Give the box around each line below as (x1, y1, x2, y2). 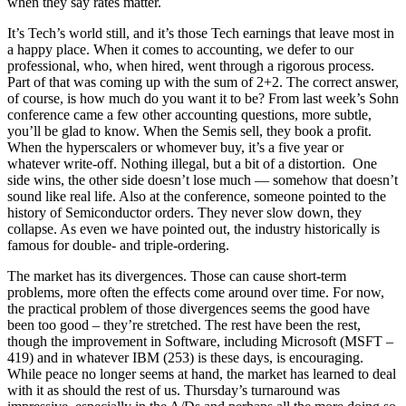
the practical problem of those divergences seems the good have (7, 301, 370, 317)
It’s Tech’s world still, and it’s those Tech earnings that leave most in (7, 25, 394, 42)
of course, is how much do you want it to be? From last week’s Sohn (7, 91, 399, 107)
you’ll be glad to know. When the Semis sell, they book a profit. (7, 123, 372, 140)
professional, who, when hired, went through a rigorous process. (7, 58, 374, 74)
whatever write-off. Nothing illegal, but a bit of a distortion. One (7, 156, 377, 172)
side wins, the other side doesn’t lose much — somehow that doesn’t (7, 172, 398, 188)
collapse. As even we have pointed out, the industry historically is (7, 221, 380, 237)
